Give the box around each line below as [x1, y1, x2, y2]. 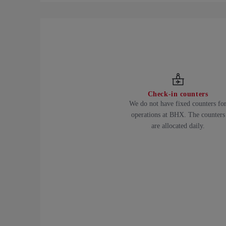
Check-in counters [147, 90, 208, 98]
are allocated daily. [151, 122, 205, 130]
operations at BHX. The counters [131, 111, 225, 119]
